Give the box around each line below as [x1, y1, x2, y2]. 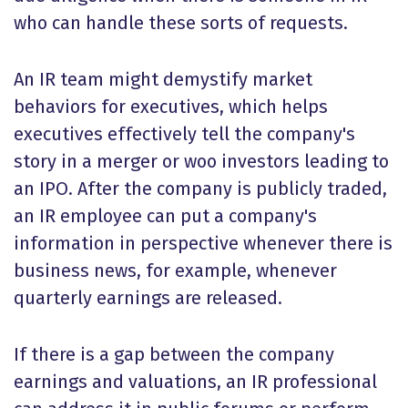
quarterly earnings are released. [14, 287, 282, 309]
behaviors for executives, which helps [14, 96, 328, 117]
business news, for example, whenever [14, 260, 337, 281]
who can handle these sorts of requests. [14, 12, 348, 34]
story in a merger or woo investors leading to [14, 150, 389, 172]
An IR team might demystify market [14, 68, 312, 90]
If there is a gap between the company [14, 343, 334, 365]
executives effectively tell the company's [14, 123, 355, 145]
